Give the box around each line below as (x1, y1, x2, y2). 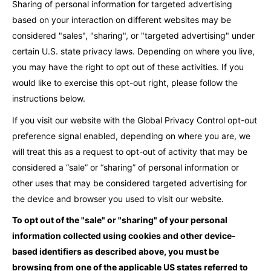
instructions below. (12, 93, 85, 103)
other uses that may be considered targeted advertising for (12, 177, 247, 188)
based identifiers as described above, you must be (12, 246, 219, 257)
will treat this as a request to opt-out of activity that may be (12, 146, 247, 157)
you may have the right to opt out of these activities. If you (12, 61, 244, 72)
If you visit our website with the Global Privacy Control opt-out (12, 114, 257, 125)
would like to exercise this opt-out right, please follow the (12, 77, 238, 88)
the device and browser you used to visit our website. (12, 193, 224, 204)
